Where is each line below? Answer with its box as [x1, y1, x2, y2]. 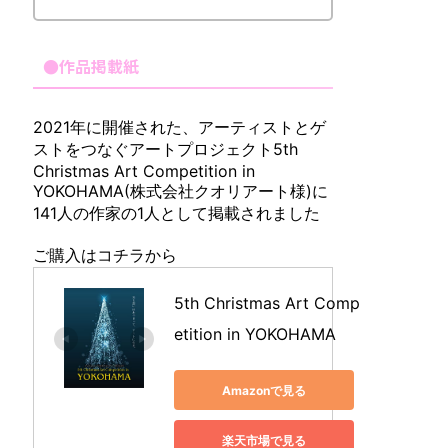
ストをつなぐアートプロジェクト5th [33, 139, 298, 159]
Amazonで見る [222, 382, 306, 398]
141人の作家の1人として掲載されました [33, 203, 320, 223]
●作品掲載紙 [43, 54, 139, 78]
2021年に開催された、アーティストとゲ [33, 117, 326, 137]
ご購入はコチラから [33, 245, 177, 265]
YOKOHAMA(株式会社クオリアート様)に [33, 181, 328, 201]
